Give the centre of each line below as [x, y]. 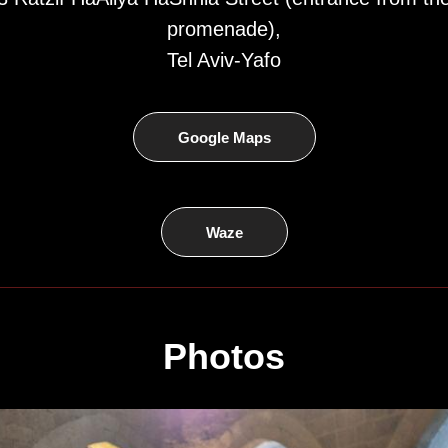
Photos [224, 356]
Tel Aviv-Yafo [224, 60]
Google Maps [224, 137]
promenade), [224, 29]
